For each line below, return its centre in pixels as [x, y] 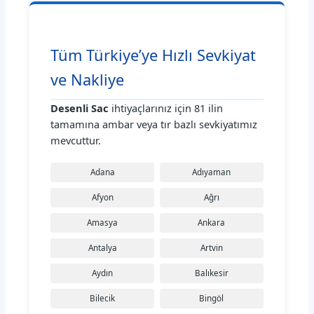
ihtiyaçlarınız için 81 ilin [166, 108]
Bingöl [212, 299]
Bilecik [103, 299]
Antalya [102, 248]
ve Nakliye [88, 80]
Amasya [103, 223]
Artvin [211, 248]
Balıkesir [211, 273]
